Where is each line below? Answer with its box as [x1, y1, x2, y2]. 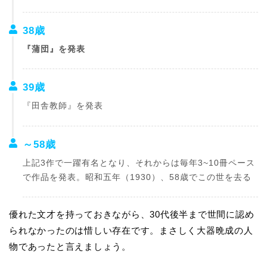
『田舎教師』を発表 [22, 101, 103, 111]
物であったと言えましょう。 [9, 241, 131, 252]
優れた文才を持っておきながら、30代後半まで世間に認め [9, 209, 254, 220]
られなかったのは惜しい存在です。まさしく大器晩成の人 [9, 225, 253, 236]
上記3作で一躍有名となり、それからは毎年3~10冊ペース [22, 158, 255, 167]
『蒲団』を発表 [22, 44, 85, 54]
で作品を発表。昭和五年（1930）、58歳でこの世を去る [22, 172, 252, 182]
